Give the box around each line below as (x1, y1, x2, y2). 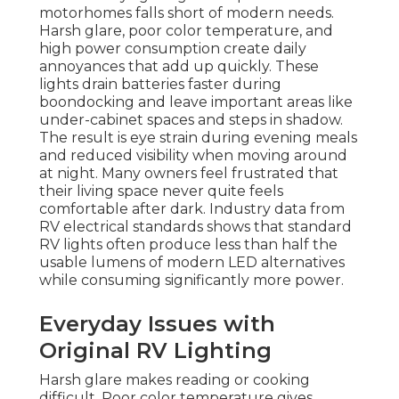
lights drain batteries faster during (39, 76, 281, 94)
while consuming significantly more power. (39, 272, 344, 289)
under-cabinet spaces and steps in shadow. (39, 111, 343, 129)
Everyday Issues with (39, 311, 275, 338)
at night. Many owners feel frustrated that (39, 165, 338, 183)
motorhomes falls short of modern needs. (39, 4, 334, 22)
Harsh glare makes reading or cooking (39, 371, 310, 389)
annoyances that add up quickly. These (39, 58, 319, 76)
